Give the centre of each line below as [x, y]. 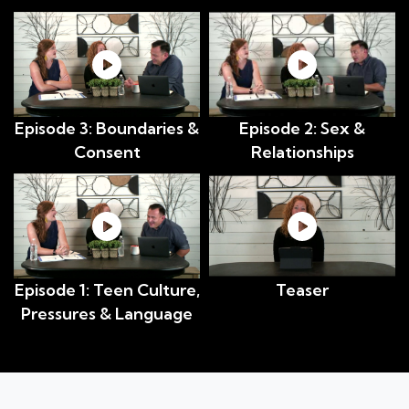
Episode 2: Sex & [302, 129]
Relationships [302, 152]
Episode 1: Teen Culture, [107, 289]
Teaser [302, 289]
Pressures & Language [107, 313]
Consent [107, 152]
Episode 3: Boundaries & [107, 129]
